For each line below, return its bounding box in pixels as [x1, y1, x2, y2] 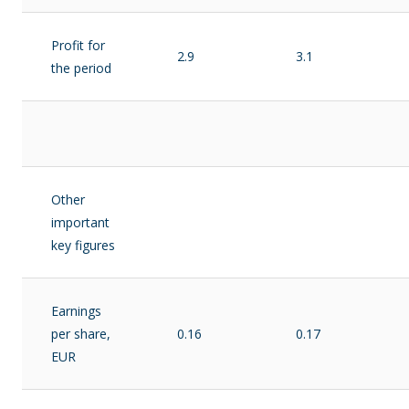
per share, [51, 325, 110, 342]
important [51, 214, 110, 231]
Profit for [51, 37, 105, 54]
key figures [51, 236, 115, 254]
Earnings [51, 302, 101, 320]
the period [51, 59, 111, 77]
